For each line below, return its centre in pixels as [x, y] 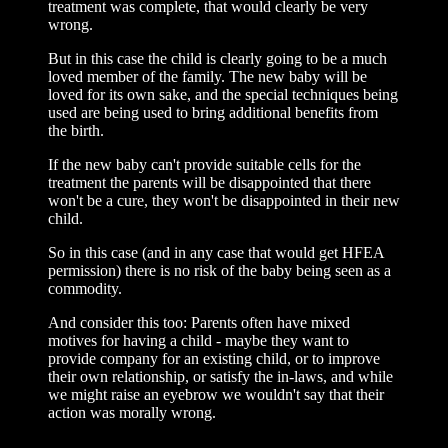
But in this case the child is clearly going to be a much [217, 58]
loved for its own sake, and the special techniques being [223, 94]
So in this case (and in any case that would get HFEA [216, 252]
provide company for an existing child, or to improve [214, 358]
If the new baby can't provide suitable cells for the [204, 164]
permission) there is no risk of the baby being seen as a [219, 270]
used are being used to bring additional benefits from [213, 112]
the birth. [76, 130]
